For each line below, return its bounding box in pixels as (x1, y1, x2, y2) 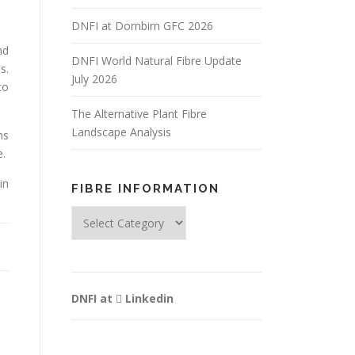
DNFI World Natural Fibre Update (71, 53, 242, 68)
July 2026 (71, 71, 117, 86)
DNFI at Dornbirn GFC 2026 (71, 18, 213, 33)
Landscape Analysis (71, 124, 171, 139)
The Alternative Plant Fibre (71, 106, 207, 121)
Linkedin (122, 291, 174, 306)
